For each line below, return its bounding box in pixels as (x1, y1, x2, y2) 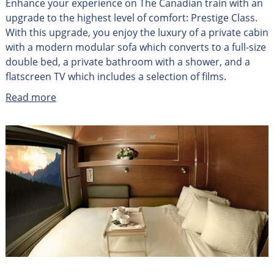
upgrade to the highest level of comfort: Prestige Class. (5, 11, 257, 25)
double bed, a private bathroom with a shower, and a (5, 55, 250, 69)
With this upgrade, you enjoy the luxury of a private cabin (5, 26, 268, 40)
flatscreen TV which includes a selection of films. (5, 70, 226, 84)
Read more (5, 91, 56, 105)
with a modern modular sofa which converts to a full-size (5, 40, 266, 54)
